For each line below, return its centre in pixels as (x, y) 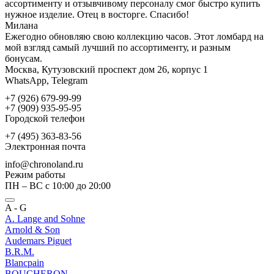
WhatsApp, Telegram (46, 81)
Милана (21, 26)
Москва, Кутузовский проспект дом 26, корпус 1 (106, 70)
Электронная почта (45, 147)
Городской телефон (45, 119)
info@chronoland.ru (44, 165)
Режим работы (35, 175)
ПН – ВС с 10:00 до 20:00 (58, 186)
